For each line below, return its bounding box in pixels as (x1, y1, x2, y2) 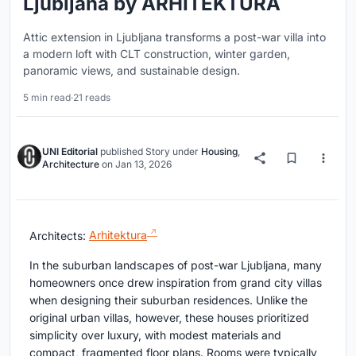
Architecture (42, 157, 99, 170)
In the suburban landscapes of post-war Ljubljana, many (29, 258, 322, 273)
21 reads (73, 91, 110, 103)
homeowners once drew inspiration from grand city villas (29, 276, 322, 290)
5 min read (23, 91, 71, 103)
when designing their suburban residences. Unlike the (29, 293, 308, 308)
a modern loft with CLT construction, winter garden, (23, 46, 290, 60)
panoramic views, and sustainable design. (23, 63, 240, 77)
